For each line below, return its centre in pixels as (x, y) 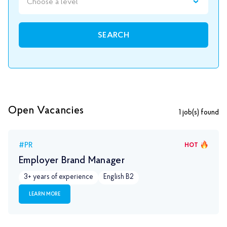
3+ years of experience (59, 177)
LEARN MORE (45, 194)
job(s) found (200, 113)
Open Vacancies (46, 110)
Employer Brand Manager (72, 160)
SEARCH (113, 35)
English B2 (119, 177)
